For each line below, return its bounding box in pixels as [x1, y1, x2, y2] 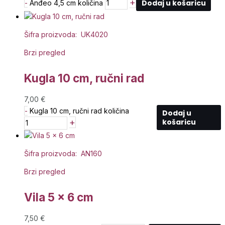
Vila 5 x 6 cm [24, 190, 93, 204]
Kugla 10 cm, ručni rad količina [30, 106, 129, 116]
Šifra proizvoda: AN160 [24, 149, 102, 158]
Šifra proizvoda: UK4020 [24, 30, 108, 39]
